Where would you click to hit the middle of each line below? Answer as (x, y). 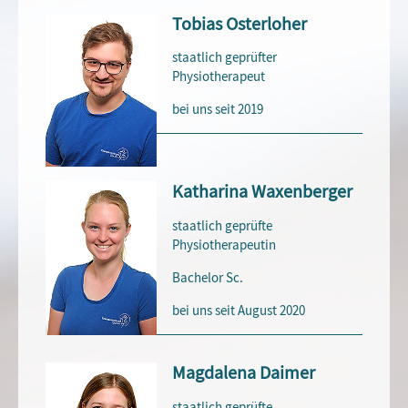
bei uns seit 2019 (218, 110)
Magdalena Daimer (244, 373)
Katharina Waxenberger (263, 192)
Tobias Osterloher (240, 24)
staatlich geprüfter (225, 58)
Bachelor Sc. (208, 278)
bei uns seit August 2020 (239, 311)
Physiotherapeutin (224, 245)
